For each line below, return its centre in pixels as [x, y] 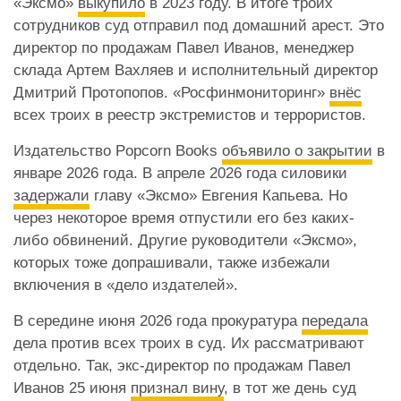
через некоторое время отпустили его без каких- [184, 218]
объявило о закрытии [297, 151]
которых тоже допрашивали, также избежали [172, 263]
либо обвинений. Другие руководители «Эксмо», [185, 241]
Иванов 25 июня [72, 388]
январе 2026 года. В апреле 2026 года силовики [180, 174]
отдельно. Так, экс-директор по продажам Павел [182, 366]
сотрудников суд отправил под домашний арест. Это [199, 26]
